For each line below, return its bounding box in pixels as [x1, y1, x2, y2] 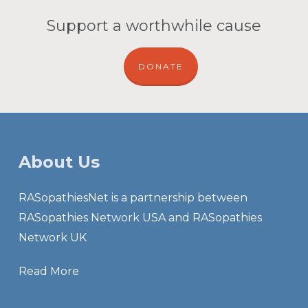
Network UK [18, 231, 87, 245]
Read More [18, 265, 79, 278]
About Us [18, 152, 100, 173]
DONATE [137, 61, 184, 72]
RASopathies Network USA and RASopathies [18, 211, 262, 225]
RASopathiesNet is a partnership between [18, 191, 247, 205]
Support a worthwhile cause [46, 16, 261, 36]
